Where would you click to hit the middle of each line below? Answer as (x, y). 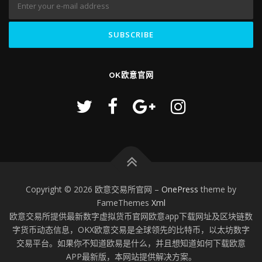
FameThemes (124, 203)
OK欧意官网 (131, 75)
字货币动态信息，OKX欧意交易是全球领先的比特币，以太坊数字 (131, 230)
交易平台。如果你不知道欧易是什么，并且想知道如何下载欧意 (131, 243)
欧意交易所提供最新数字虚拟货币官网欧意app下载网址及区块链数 (131, 216)
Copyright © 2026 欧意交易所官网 (90, 189)
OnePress (180, 189)
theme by (217, 189)
